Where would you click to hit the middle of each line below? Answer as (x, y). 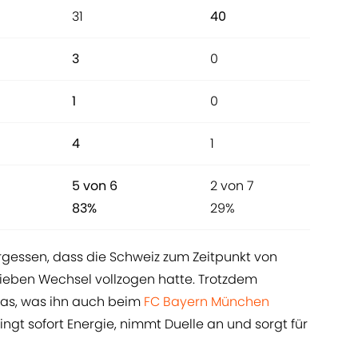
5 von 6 (95, 186)
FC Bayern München (207, 302)
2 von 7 (232, 186)
